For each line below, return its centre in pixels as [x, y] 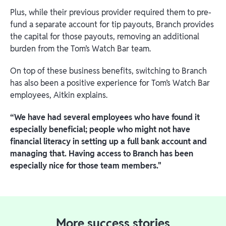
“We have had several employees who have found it [105, 117]
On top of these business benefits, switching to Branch [108, 71]
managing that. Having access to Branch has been [102, 153]
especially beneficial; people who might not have [100, 129]
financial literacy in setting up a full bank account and [108, 141]
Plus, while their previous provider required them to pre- [111, 12]
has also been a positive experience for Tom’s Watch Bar [110, 83]
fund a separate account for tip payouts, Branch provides [112, 24]
